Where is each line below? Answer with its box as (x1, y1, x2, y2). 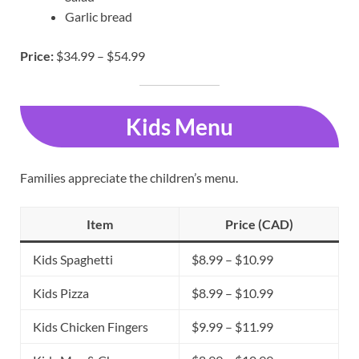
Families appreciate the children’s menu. (20, 170, 238, 186)
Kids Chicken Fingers (33, 319, 148, 335)
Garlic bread (65, 9, 132, 25)
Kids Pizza (33, 285, 89, 301)
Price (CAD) (224, 216, 293, 232)
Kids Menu (126, 113, 233, 141)
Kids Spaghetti (33, 252, 113, 268)
